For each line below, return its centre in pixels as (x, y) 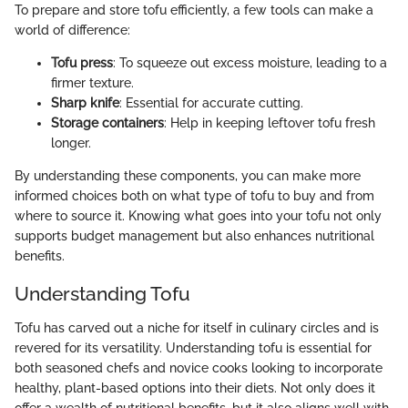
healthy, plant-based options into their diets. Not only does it (195, 388)
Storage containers (107, 122)
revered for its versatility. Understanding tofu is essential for (193, 348)
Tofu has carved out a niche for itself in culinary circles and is (197, 328)
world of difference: (72, 30)
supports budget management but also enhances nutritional (194, 235)
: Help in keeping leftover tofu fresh (270, 122)
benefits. (40, 255)
